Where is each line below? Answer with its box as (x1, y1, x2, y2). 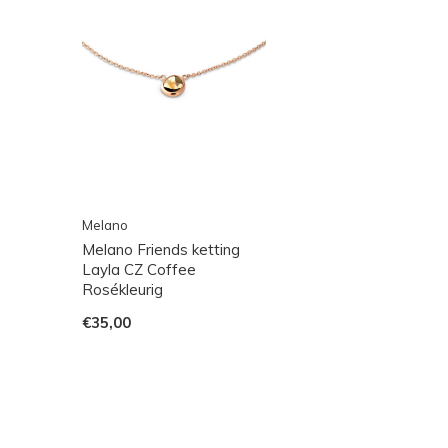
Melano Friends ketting (82, 240, 240, 260)
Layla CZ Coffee (82, 260, 196, 280)
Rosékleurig (82, 280, 163, 300)
